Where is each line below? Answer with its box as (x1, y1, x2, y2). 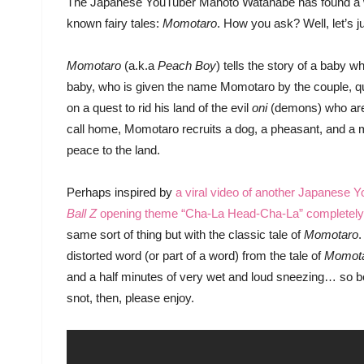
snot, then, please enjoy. (67, 291, 194, 305)
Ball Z (67, 206, 100, 220)
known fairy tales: (67, 16, 162, 30)
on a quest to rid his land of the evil (67, 101, 252, 115)
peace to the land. (67, 143, 160, 157)
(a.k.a (124, 58, 158, 72)
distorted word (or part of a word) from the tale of (67, 249, 324, 262)
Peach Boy (158, 58, 216, 72)
